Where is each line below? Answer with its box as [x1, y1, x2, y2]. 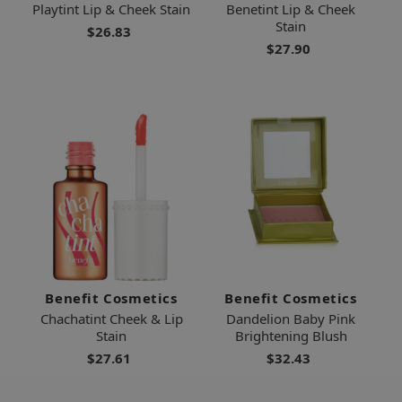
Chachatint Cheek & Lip [39, 309, 183, 328]
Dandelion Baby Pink [226, 309, 355, 328]
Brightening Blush [234, 326, 347, 345]
